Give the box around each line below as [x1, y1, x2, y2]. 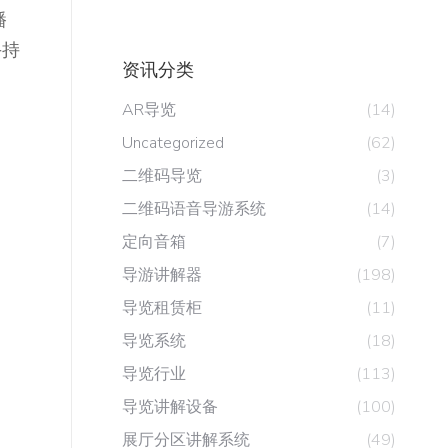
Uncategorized [122, 132, 224, 154]
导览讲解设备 [122, 396, 218, 418]
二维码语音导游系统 [122, 198, 266, 220]
